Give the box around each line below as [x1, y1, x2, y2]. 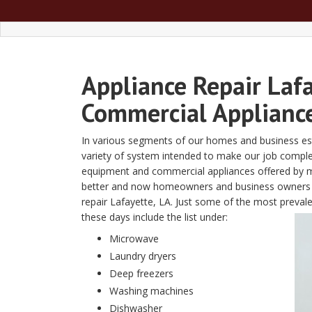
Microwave [109, 232, 159, 245]
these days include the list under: [81, 210, 228, 224]
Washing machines [109, 284, 194, 297]
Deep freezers [109, 267, 173, 280]
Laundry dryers [109, 249, 176, 263]
